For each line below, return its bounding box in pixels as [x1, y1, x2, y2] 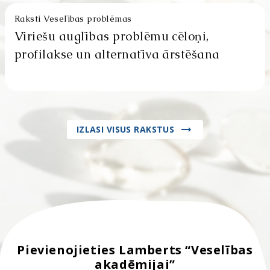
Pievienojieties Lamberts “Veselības [17, 241, 253, 258]
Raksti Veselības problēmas [14, 13, 132, 24]
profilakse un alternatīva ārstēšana [14, 46, 220, 62]
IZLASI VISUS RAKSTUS [76, 123, 175, 135]
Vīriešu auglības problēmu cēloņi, [14, 28, 209, 44]
